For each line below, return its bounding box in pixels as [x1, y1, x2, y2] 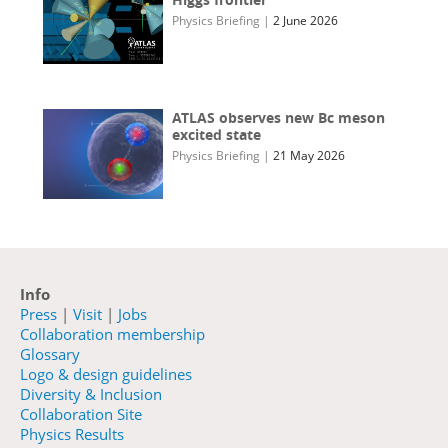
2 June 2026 [273, 12, 339, 30]
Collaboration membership [20, 324, 205, 345]
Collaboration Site [20, 404, 142, 425]
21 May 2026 [273, 147, 346, 165]
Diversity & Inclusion [20, 384, 162, 405]
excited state [172, 125, 262, 145]
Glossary [20, 344, 80, 365]
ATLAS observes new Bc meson [172, 108, 386, 128]
